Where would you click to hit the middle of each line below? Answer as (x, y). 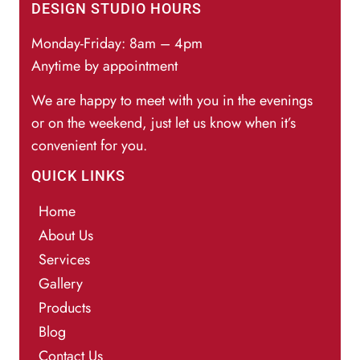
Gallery (61, 284)
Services (64, 260)
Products (65, 308)
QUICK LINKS (78, 176)
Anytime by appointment (104, 66)
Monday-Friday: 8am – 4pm (117, 43)
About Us (66, 235)
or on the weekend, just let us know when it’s (164, 123)
